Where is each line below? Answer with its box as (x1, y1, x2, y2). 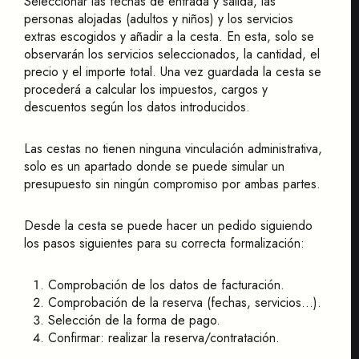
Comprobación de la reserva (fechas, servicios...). (48, 293, 321, 312)
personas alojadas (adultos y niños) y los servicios (24, 10, 293, 28)
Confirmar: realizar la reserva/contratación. (48, 329, 280, 347)
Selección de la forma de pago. (48, 311, 220, 329)
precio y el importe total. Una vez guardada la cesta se (24, 63, 321, 81)
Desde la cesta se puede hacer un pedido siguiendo (24, 216, 313, 235)
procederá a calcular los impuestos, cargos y (24, 80, 268, 99)
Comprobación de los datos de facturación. (48, 276, 284, 294)
